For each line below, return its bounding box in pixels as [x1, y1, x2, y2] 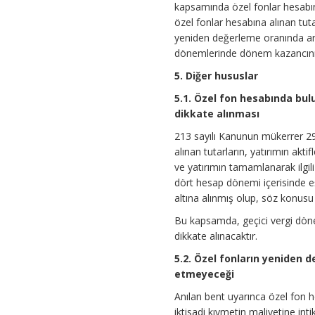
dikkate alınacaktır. [174, 229, 258, 243]
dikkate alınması [174, 107, 260, 121]
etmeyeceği [174, 267, 235, 281]
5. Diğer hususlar [174, 69, 259, 83]
